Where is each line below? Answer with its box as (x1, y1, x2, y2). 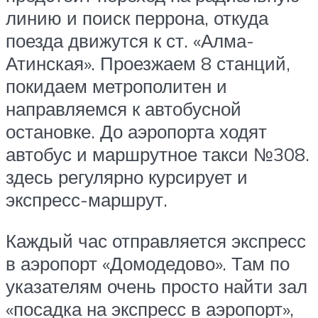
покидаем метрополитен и (6, 75, 227, 98)
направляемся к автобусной (6, 97, 241, 121)
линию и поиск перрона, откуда (6, 6, 268, 30)
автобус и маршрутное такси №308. (6, 143, 309, 166)
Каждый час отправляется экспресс (6, 229, 306, 252)
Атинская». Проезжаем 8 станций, (6, 52, 290, 75)
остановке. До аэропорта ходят (6, 120, 267, 143)
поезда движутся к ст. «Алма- (6, 29, 254, 53)
